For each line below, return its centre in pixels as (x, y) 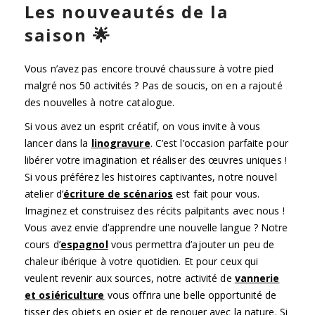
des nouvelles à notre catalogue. (100, 102)
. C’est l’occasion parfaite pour (219, 143)
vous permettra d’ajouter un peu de (191, 244)
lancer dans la (58, 143)
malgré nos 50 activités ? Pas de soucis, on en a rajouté (154, 85)
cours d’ (43, 244)
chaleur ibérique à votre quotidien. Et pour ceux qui (142, 261)
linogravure (121, 143)
